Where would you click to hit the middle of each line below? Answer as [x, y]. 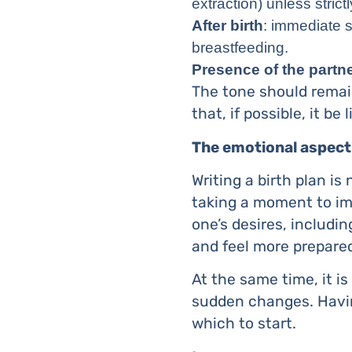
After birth [227, 26]
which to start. [244, 324]
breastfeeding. [240, 48]
